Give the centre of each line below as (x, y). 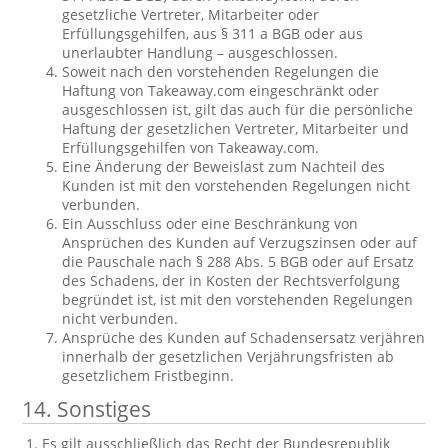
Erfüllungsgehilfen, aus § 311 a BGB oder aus (213, 33)
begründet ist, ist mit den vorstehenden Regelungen (238, 299)
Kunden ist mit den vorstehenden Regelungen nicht (236, 185)
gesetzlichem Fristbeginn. (148, 375)
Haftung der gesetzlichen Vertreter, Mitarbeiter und (236, 128)
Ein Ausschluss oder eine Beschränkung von (210, 223)
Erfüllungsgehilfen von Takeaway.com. (191, 147)
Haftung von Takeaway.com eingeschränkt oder (221, 90)
